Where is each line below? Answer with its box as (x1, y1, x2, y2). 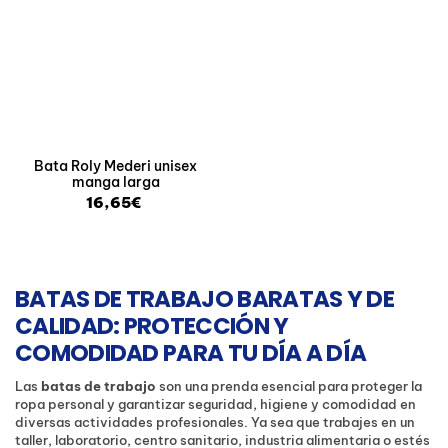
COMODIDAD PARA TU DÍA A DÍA (15, 337, 367, 370)
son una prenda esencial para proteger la (156, 378, 422, 395)
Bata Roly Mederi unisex (34, 157, 198, 176)
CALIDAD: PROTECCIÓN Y (15, 310, 289, 343)
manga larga (71, 173, 160, 192)
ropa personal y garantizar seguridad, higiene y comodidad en (15, 396, 416, 413)
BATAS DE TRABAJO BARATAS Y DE (15, 283, 394, 316)
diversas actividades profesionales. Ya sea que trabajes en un (15, 414, 415, 431)
